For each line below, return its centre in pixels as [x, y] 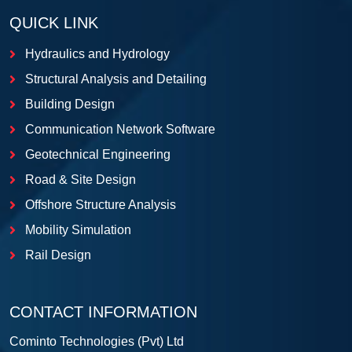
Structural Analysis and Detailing [116, 79]
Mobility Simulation [78, 230]
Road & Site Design [81, 180]
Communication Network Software [120, 130]
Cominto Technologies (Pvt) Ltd [97, 342]
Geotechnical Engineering [98, 155]
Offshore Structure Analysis [101, 205]
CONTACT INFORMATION [103, 312]
